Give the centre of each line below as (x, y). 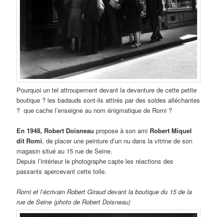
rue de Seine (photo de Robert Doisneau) (74, 202)
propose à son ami (122, 131)
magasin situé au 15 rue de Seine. (65, 151)
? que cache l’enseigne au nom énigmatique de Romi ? (94, 110)
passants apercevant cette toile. (62, 171)
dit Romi (30, 141)
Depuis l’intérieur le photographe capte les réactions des (95, 161)
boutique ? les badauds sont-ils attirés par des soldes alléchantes (108, 100)
